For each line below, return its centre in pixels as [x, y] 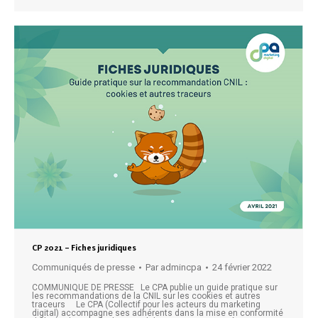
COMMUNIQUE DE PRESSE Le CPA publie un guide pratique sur [155, 287]
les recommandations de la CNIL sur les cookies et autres [146, 296]
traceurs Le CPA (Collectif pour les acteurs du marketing [146, 304]
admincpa [181, 267]
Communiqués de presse [83, 267]
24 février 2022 [242, 267]
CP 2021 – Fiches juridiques [84, 247]
